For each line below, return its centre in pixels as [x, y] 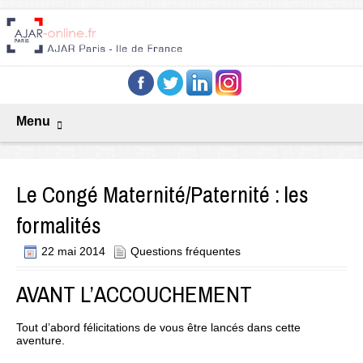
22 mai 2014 [73, 252]
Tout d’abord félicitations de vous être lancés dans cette [158, 328]
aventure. [41, 341]
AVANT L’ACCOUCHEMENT [134, 295]
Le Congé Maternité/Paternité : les [162, 195]
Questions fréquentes [186, 252]
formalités [59, 226]
